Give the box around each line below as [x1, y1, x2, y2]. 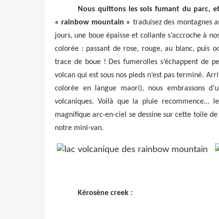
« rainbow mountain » [55, 19, 131, 27]
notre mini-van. [55, 124, 104, 132]
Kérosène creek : [78, 189, 133, 197]
